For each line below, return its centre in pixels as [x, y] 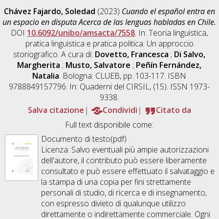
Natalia [46, 76]
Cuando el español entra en [168, 11]
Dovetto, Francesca [132, 54]
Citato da [173, 110]
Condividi [120, 110]
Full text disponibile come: [109, 124]
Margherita [39, 65]
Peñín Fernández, [169, 65]
